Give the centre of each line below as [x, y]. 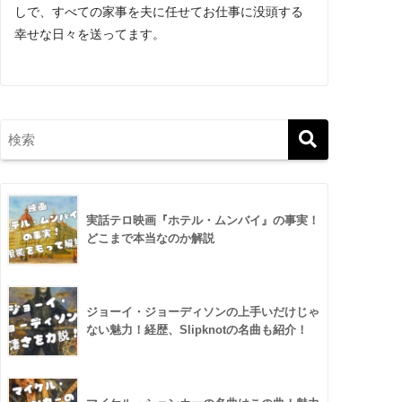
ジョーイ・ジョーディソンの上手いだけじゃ [203, 311]
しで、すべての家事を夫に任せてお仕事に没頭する [159, 12]
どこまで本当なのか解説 [151, 238]
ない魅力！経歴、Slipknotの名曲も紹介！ [197, 329]
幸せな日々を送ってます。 [90, 34]
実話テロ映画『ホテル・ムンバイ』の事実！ [203, 220]
